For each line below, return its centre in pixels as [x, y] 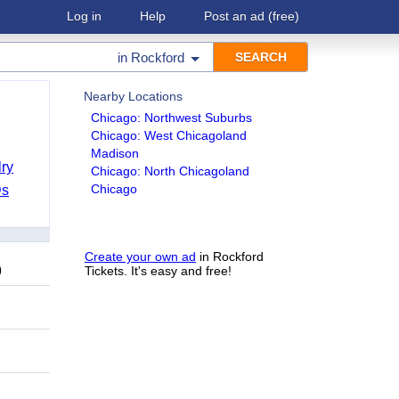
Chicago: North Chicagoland [170, 171]
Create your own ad [140, 256]
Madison [115, 153]
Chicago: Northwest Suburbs [171, 118]
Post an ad [234, 16]
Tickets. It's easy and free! [158, 271]
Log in [84, 16]
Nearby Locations [133, 96]
